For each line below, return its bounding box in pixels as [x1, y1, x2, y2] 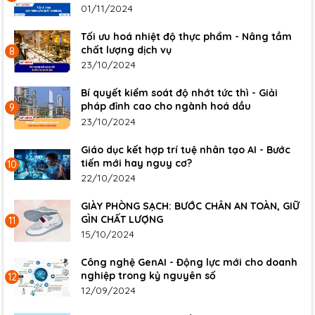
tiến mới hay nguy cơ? [81, 156, 192, 169]
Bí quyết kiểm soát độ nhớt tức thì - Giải [81, 86, 278, 100]
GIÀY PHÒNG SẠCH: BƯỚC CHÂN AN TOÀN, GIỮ [81, 199, 300, 212]
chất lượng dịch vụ [81, 44, 172, 57]
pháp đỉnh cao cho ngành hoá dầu [81, 100, 251, 113]
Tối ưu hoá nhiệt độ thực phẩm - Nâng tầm [81, 30, 292, 44]
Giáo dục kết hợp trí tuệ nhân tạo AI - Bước [81, 143, 290, 156]
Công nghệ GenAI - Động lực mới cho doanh [81, 256, 297, 269]
